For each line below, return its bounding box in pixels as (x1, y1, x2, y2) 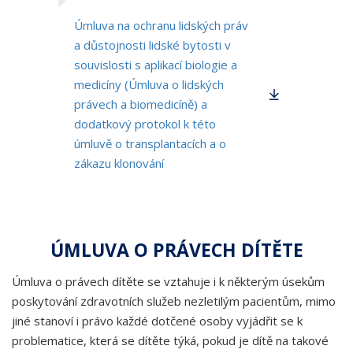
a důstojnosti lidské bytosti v (74, 37, 231, 53)
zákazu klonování (74, 155, 164, 171)
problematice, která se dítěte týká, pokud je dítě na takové (12, 333, 329, 348)
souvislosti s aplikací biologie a (74, 57, 237, 72)
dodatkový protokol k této (74, 116, 216, 132)
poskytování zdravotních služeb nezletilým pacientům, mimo (12, 293, 336, 309)
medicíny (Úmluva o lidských (74, 76, 224, 92)
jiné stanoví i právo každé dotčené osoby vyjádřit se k (12, 313, 303, 329)
